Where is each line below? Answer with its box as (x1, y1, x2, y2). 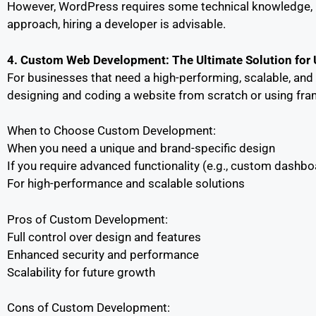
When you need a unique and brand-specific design (7, 141, 275, 155)
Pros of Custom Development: (7, 212, 168, 226)
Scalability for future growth (7, 265, 155, 279)
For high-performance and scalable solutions (7, 176, 245, 190)
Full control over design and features (7, 229, 201, 244)
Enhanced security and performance (7, 247, 199, 262)
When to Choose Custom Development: (7, 123, 216, 138)
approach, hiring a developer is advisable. (7, 17, 226, 31)
